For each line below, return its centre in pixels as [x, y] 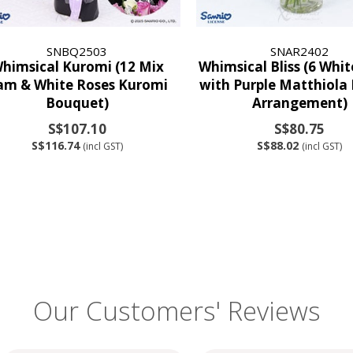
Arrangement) [299, 102]
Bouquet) [77, 102]
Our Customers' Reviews [176, 311]
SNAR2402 [300, 51]
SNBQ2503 [77, 51]
